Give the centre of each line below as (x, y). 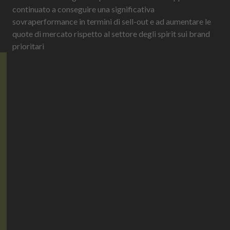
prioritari (28, 46)
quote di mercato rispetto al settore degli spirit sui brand (111, 33)
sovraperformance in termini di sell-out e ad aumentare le (112, 21)
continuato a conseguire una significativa (83, 9)
